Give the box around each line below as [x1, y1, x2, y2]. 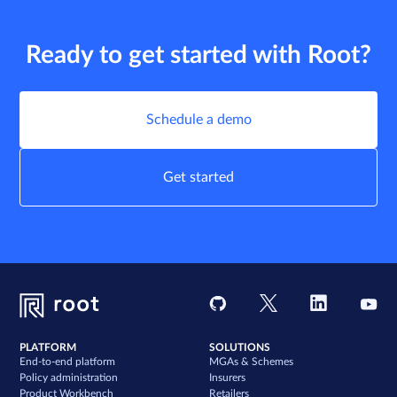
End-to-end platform [19, 356, 116, 368]
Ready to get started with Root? [26, 43, 371, 68]
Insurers [209, 372, 245, 384]
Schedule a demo [145, 113, 252, 128]
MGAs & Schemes [209, 356, 293, 368]
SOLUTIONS [209, 342, 270, 354]
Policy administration [19, 372, 119, 384]
